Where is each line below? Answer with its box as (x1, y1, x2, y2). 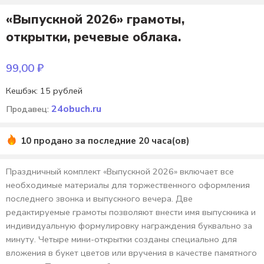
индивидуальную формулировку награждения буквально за (6, 220, 252, 232)
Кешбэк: (6, 85, 38, 97)
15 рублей (38, 85, 82, 97)
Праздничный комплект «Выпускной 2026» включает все (6, 166, 234, 177)
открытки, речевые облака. (6, 28, 181, 46)
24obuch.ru (51, 103, 101, 115)
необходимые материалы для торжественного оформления (6, 179, 250, 191)
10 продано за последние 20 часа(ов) (21, 135, 189, 147)
